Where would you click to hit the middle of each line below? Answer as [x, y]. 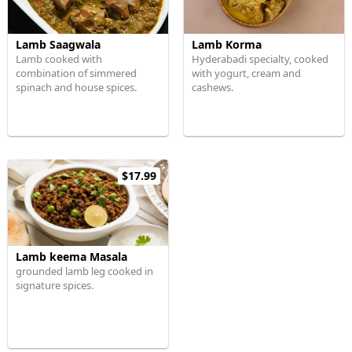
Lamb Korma [227, 44]
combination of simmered [76, 73]
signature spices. [55, 285]
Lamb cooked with [59, 59]
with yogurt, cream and [246, 73]
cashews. [213, 87]
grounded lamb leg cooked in [84, 271]
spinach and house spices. [76, 87]
